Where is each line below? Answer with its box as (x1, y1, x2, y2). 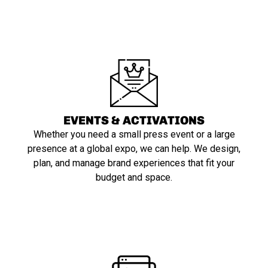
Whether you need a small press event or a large (33, 129, 235, 140)
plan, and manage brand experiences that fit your (33, 157, 234, 169)
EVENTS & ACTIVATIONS (63, 113, 205, 127)
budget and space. (96, 172, 172, 183)
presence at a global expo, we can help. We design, (28, 143, 240, 154)
